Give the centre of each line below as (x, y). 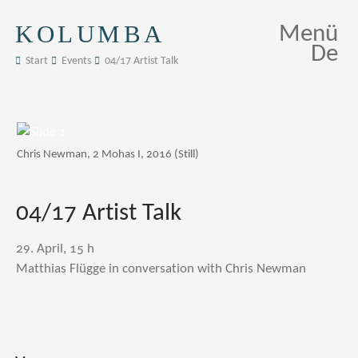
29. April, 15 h (55, 249)
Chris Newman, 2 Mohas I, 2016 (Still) (108, 155)
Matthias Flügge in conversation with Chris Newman (161, 269)
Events (76, 61)
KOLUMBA (90, 34)
